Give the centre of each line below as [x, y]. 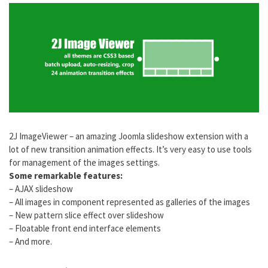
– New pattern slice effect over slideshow [86, 215]
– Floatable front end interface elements [85, 228]
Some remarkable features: [66, 175]
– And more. [31, 241]
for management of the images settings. [84, 162]
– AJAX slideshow [41, 188]
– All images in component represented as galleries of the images [130, 202]
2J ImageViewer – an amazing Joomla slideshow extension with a [129, 136]
